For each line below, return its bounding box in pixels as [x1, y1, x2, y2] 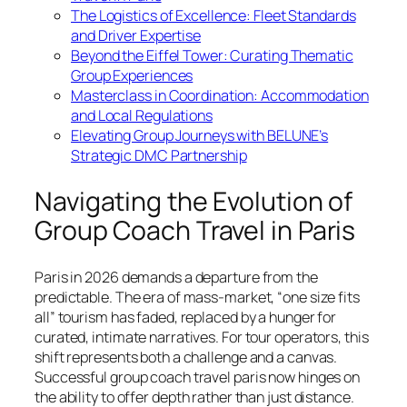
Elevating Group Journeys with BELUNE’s [71, 125, 329, 146]
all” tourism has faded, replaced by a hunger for [35, 306, 337, 327]
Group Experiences [71, 65, 194, 86]
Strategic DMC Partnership [71, 145, 247, 166]
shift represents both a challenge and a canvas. [35, 346, 338, 367]
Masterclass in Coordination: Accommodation [71, 85, 369, 106]
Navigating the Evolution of [35, 184, 353, 220]
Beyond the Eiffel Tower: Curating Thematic [71, 45, 353, 66]
